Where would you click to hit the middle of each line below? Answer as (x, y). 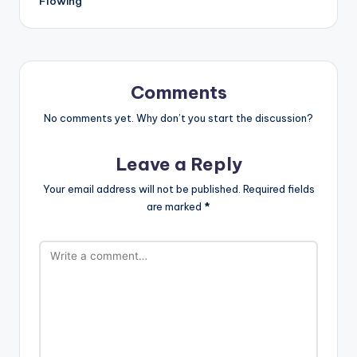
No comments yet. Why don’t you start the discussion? (178, 118)
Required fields (279, 189)
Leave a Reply (178, 164)
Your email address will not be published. (141, 189)
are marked (175, 207)
